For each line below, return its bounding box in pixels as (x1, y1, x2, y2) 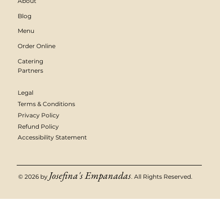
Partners (17, 66, 43, 74)
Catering (17, 57, 43, 65)
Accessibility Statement (17, 134, 87, 141)
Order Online (17, 42, 55, 50)
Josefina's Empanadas (49, 169, 132, 182)
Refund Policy (17, 122, 59, 130)
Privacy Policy (17, 111, 59, 119)
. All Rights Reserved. (131, 173, 193, 181)
